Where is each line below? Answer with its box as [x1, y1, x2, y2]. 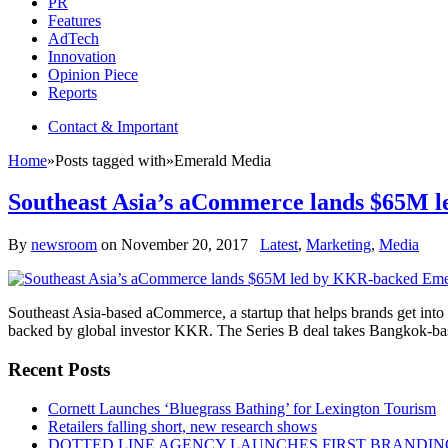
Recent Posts [8, 359, 110, 381]
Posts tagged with [55, 151, 166, 169]
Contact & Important [48, 117, 178, 135]
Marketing [306, 236, 371, 254]
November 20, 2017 [121, 236, 248, 254]
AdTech [48, 29, 99, 47]
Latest [260, 236, 298, 254]
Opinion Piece [48, 65, 138, 83]
